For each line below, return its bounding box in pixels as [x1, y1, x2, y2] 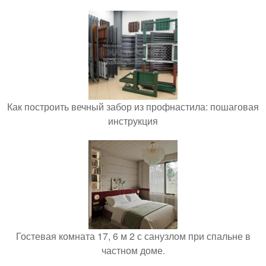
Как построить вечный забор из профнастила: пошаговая [7, 99, 259, 113]
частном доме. [101, 243, 165, 257]
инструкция [108, 113, 158, 128]
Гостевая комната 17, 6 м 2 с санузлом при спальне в [15, 229, 251, 243]
